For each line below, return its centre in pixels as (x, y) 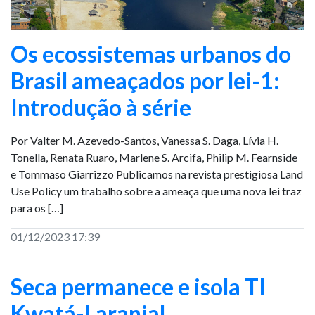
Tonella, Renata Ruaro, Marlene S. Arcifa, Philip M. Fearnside (154, 157)
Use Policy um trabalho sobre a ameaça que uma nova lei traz (156, 191)
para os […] (37, 208)
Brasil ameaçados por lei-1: (145, 81)
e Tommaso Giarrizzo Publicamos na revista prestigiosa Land (157, 174)
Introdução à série (101, 107)
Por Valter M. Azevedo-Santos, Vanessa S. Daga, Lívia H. (144, 140)
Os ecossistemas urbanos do (151, 54)
